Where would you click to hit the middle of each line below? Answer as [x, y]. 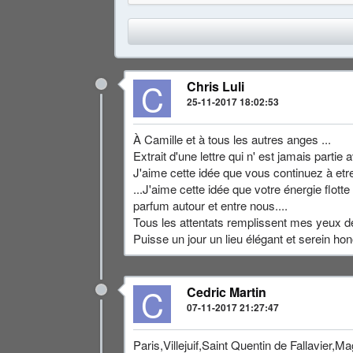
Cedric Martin [227, 292]
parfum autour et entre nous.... [210, 205]
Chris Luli [216, 86]
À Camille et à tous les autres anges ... [232, 139]
